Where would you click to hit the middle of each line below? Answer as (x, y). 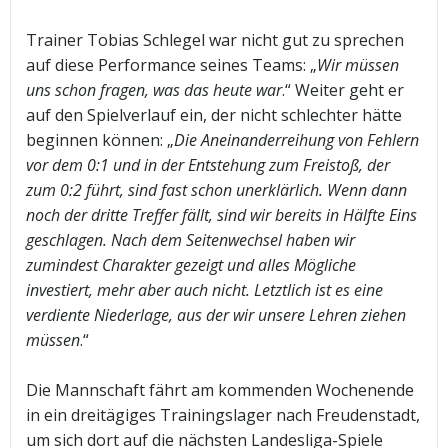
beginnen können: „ (100, 140)
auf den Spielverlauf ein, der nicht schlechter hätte (214, 115)
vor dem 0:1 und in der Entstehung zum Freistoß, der (208, 165)
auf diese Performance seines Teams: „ (171, 65)
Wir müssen (358, 65)
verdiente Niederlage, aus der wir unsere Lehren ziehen (216, 315)
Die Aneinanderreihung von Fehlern (296, 140)
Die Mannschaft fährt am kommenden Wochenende (220, 390)
